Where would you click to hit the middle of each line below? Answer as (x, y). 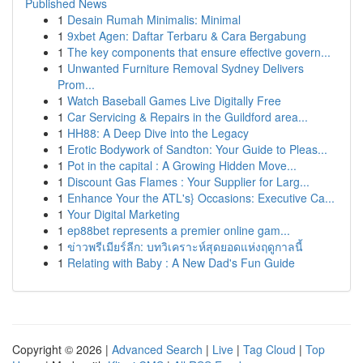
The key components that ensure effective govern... (199, 52)
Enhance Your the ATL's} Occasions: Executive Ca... (201, 198)
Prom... (76, 84)
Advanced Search (157, 349)
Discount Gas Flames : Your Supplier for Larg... (188, 181)
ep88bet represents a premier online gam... (179, 230)
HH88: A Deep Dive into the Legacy (158, 133)
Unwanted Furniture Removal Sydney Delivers (186, 68)
